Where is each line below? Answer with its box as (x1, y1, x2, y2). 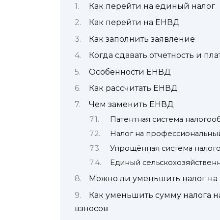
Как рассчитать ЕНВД (89, 83, 178, 93)
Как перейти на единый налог (89, 1, 215, 11)
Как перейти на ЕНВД (89, 18, 180, 27)
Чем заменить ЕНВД (89, 100, 174, 110)
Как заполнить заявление (89, 34, 195, 44)
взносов (75, 203, 108, 213)
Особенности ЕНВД (89, 67, 171, 77)
